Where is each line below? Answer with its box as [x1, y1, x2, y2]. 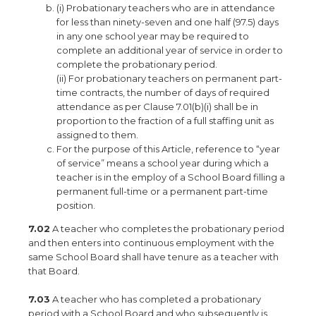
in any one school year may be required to [56, 30, 249, 42]
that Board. [28, 265, 80, 276]
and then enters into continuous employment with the [28, 237, 274, 248]
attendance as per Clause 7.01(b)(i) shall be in [56, 101, 258, 112]
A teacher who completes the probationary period [50, 223, 284, 234]
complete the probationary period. [56, 59, 217, 70]
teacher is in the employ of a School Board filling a [56, 171, 285, 183]
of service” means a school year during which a [56, 157, 269, 169]
